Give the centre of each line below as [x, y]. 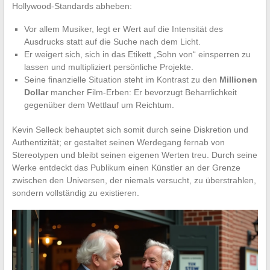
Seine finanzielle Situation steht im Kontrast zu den [121, 79]
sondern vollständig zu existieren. [75, 193]
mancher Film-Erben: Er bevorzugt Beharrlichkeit [142, 92]
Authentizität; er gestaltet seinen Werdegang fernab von [118, 142]
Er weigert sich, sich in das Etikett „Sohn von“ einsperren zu [137, 54]
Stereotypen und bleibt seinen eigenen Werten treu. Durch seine [134, 155]
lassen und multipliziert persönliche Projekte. [108, 67]
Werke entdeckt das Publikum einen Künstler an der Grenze [126, 167]
